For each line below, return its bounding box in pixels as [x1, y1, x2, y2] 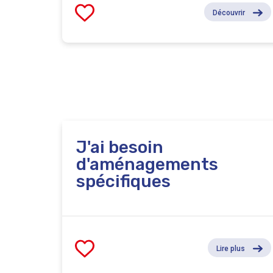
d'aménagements [76, 154, 218, 175]
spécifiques [76, 171, 171, 192]
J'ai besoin [76, 137, 163, 158]
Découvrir [213, 8, 245, 17]
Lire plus [216, 244, 245, 253]
